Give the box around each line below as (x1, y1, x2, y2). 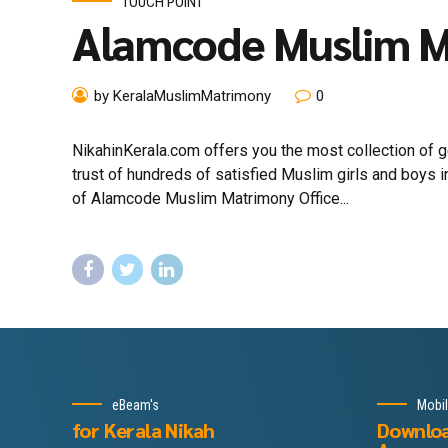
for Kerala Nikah (72, 417, 215, 444)
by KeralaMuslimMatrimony (94, 87, 271, 106)
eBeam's (112, 396, 159, 413)
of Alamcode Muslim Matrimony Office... (72, 189, 349, 209)
